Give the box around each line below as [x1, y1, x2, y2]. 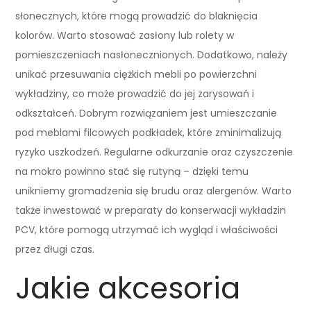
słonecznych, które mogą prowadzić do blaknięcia [15, 8, 258, 23]
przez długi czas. [15, 242, 95, 256]
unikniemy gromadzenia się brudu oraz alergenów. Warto [15, 183, 292, 198]
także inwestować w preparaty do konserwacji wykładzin [15, 203, 287, 217]
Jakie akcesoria [15, 267, 241, 309]
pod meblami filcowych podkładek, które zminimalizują [15, 125, 282, 140]
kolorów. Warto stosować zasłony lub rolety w [15, 28, 235, 42]
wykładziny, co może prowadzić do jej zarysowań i [15, 86, 255, 101]
